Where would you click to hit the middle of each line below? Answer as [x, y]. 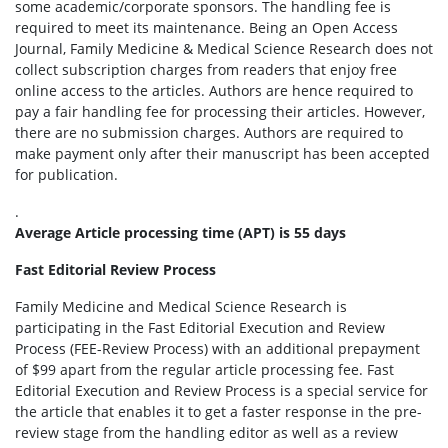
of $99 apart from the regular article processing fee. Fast [204, 369]
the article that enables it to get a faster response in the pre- [218, 411]
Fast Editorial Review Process [115, 269]
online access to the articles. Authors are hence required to [214, 90]
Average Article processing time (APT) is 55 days [180, 232]
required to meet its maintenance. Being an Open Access [206, 27]
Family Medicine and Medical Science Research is [181, 306]
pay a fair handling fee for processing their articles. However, [220, 111]
